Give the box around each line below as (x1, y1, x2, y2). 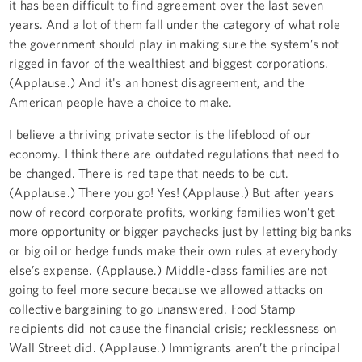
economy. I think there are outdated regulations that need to (9, 145, 339, 161)
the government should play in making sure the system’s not (9, 36, 339, 51)
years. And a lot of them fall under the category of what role (9, 16, 340, 32)
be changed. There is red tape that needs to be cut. (9, 165, 289, 180)
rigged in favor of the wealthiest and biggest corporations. (9, 55, 329, 70)
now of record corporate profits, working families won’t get (9, 204, 335, 219)
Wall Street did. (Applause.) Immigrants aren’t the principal (9, 339, 340, 355)
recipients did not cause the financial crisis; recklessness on (9, 320, 337, 335)
